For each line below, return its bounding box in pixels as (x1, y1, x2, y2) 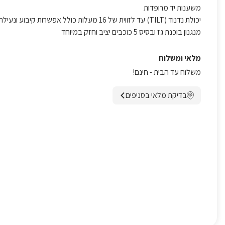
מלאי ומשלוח (159, 53, 201, 63)
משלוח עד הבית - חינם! (133, 67, 201, 77)
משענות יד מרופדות (144, 3, 201, 13)
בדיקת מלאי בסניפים (126, 90, 187, 100)
